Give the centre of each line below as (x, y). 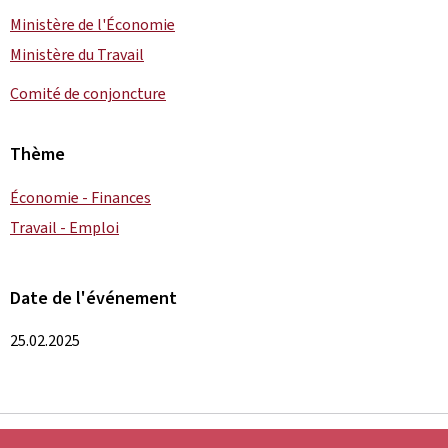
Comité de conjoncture (88, 93)
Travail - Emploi (64, 227)
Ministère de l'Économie (92, 24)
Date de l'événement (93, 298)
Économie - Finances (80, 197)
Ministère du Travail (77, 54)
